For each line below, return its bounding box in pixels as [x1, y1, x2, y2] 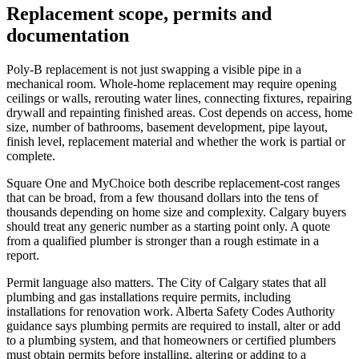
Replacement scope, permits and [6, 3, 272, 25]
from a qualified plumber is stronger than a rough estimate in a [6, 234, 319, 248]
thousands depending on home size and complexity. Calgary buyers [6, 205, 346, 220]
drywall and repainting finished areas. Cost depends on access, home [6, 106, 353, 120]
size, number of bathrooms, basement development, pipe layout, [6, 120, 328, 135]
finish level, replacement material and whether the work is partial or [6, 135, 345, 149]
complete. [6, 149, 55, 163]
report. [6, 248, 39, 263]
